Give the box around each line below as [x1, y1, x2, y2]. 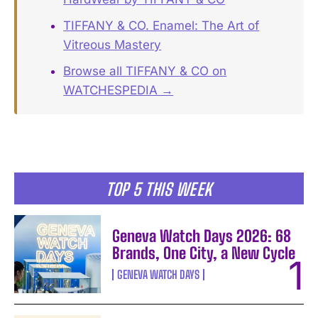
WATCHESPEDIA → [63, 82, 174, 97]
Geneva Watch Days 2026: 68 [112, 226, 292, 246]
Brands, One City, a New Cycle [112, 243, 296, 263]
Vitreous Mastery [63, 37, 162, 52]
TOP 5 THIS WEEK [106, 178, 212, 199]
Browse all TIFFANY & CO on [63, 63, 227, 78]
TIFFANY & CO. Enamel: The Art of [63, 18, 260, 33]
